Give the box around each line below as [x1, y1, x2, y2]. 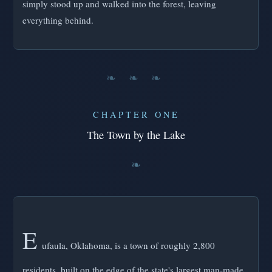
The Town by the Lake [87, 127, 185, 143]
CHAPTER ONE [92, 109, 180, 121]
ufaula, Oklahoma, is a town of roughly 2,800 [42, 239, 215, 252]
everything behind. [22, 14, 93, 27]
